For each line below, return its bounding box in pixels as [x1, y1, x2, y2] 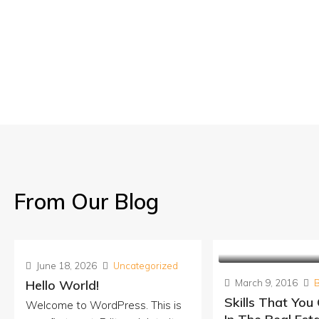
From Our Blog [14, 188, 159, 215]
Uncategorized [113, 260, 178, 271]
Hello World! [26, 277, 99, 293]
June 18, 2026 [34, 260, 97, 271]
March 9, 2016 [233, 277, 298, 288]
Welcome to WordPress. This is [26, 298, 182, 312]
